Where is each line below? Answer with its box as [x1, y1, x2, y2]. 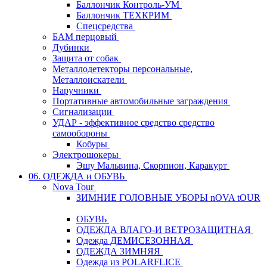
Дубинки [52, 42, 92, 52]
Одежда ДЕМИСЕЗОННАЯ [76, 235, 193, 246]
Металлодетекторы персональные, [52, 63, 193, 74]
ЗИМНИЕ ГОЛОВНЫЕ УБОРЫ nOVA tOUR [76, 192, 260, 203]
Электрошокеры [52, 149, 121, 160]
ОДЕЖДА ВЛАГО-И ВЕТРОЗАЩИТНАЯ [76, 224, 253, 235]
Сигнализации [52, 106, 114, 117]
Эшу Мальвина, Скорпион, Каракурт [76, 160, 229, 170]
